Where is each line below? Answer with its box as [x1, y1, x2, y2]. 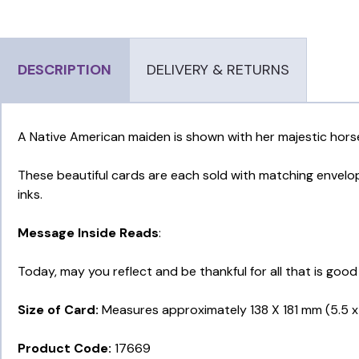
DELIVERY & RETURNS [147, 60, 289, 80]
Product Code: [18, 340, 111, 357]
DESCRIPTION [18, 60, 111, 80]
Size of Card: [18, 301, 99, 319]
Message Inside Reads [18, 224, 159, 242]
